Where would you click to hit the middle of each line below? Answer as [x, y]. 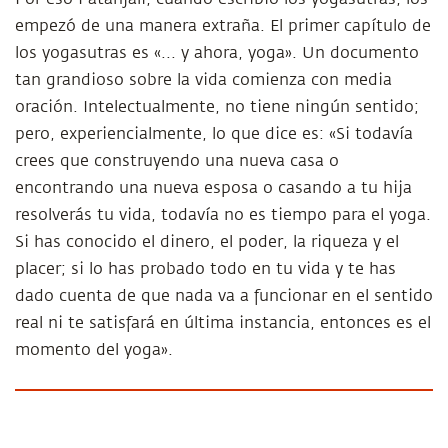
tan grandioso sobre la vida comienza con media [203, 80]
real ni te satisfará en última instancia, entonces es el [223, 323]
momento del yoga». [94, 350]
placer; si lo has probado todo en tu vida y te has [205, 269]
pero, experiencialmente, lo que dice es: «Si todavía [214, 134]
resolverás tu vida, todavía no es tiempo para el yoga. [223, 215]
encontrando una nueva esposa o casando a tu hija [213, 188]
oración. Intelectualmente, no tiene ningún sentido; [217, 107]
